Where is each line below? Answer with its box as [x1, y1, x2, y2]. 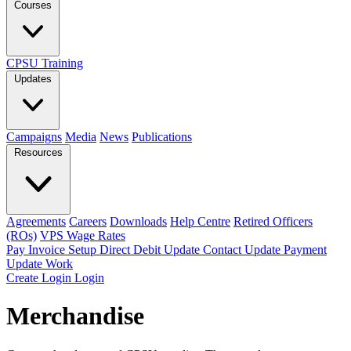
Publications [132, 130, 192, 143]
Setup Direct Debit [68, 243, 164, 256]
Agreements [6, 215, 66, 228]
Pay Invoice [6, 243, 68, 256]
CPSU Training [6, 56, 83, 70]
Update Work [6, 257, 73, 270]
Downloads [110, 215, 167, 228]
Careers [69, 215, 107, 228]
